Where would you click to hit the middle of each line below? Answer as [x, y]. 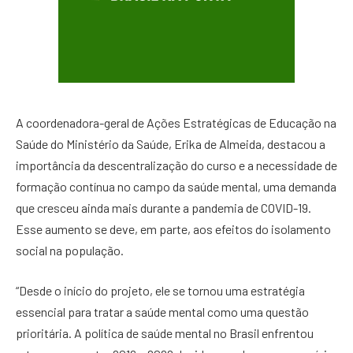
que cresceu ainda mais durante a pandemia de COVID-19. [163, 207]
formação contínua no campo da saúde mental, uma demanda [176, 186]
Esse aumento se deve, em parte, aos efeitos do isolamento [173, 229]
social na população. [70, 250]
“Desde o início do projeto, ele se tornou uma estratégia [160, 291]
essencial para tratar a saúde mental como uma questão [162, 312]
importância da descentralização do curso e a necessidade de [176, 165]
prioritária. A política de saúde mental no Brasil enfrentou [165, 333]
